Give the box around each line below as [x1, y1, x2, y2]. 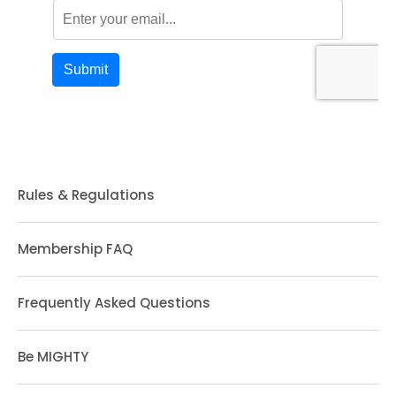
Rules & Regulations [18, 186, 155, 205]
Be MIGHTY [18, 347, 88, 367]
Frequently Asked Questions [18, 293, 210, 313]
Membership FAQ [18, 240, 133, 259]
